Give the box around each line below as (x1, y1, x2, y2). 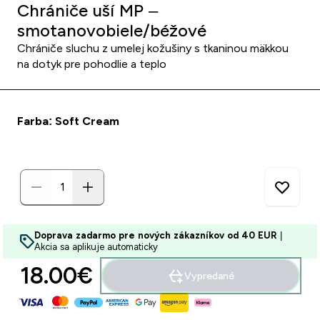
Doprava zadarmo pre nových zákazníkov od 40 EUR (34, 230, 277, 241)
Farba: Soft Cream (17, 115, 119, 127)
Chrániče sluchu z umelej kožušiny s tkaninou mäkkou (17, 42, 289, 54)
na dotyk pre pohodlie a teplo (17, 58, 166, 70)
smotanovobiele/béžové (17, 21, 206, 40)
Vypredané (184, 270, 234, 281)
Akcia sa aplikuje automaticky (34, 241, 158, 252)
